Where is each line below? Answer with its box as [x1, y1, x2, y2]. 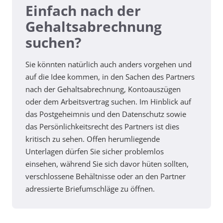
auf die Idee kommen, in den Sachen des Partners [25, 71, 195, 82]
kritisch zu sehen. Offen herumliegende [25, 133, 160, 144]
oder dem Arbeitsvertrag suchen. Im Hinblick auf [25, 96, 191, 107]
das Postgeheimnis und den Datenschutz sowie [25, 109, 186, 119]
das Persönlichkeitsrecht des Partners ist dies [25, 121, 179, 131]
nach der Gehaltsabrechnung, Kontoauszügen [25, 84, 181, 94]
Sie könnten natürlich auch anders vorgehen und [25, 59, 192, 69]
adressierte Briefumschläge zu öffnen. [25, 183, 155, 194]
